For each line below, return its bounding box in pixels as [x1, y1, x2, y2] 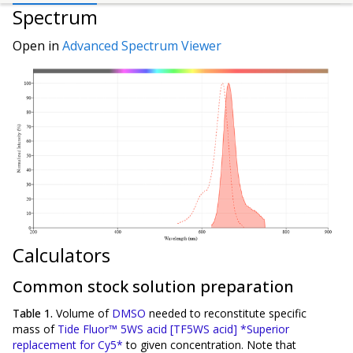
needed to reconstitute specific [149, 306, 307, 321]
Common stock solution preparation [13, 276, 294, 298]
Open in [13, 37, 62, 55]
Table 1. [13, 306, 56, 321]
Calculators [13, 242, 110, 269]
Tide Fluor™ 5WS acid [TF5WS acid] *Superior [58, 321, 289, 337]
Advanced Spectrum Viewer [62, 37, 221, 55]
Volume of [56, 306, 112, 321]
